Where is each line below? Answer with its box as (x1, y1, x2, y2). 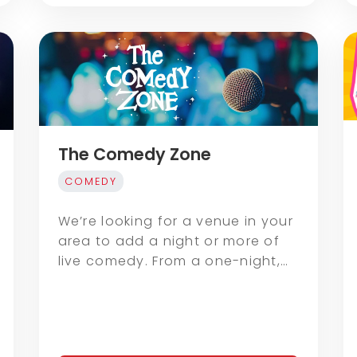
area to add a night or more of (57, 232, 280, 251)
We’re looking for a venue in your (57, 212, 293, 231)
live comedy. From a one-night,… (57, 252, 289, 271)
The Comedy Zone (57, 143, 211, 167)
